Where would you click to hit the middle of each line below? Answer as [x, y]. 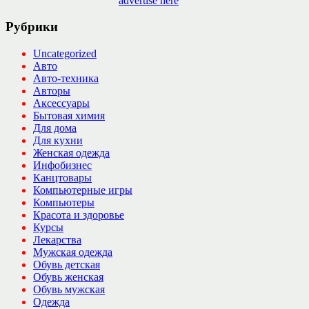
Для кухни [58, 140]
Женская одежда [71, 152]
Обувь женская [68, 277]
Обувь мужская [69, 289]
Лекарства [57, 239]
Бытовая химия [69, 115]
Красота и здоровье [79, 215]
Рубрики [32, 27]
